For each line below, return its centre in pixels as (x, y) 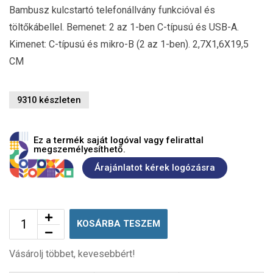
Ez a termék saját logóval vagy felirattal (119, 140)
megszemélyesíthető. (80, 149)
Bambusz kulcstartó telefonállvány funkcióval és (112, 10)
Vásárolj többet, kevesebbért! (72, 253)
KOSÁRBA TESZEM (119, 223)
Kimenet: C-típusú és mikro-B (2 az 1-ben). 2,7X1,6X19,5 (129, 44)
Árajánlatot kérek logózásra (155, 168)
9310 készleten (49, 100)
